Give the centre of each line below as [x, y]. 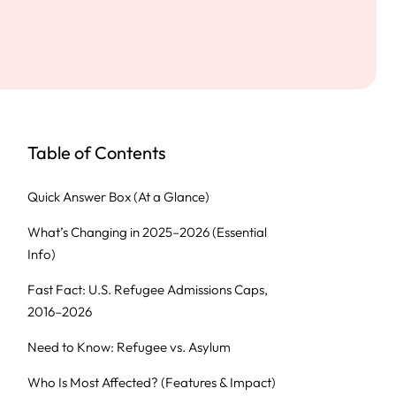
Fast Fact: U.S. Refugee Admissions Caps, [148, 289]
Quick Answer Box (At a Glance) [118, 197]
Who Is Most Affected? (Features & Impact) [152, 382]
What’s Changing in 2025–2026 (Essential [147, 232]
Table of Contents [97, 152]
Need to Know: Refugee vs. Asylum [129, 347]
